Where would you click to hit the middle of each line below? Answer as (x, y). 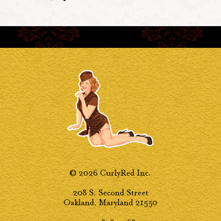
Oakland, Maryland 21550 (110, 202)
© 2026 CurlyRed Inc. (110, 173)
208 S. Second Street (110, 192)
